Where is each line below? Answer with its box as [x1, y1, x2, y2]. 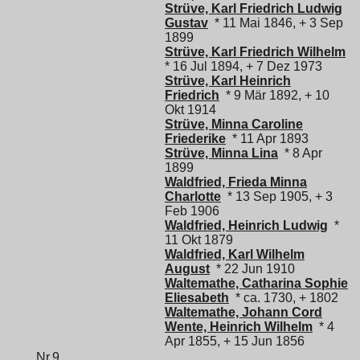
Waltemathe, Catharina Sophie [165, 276, 348, 291]
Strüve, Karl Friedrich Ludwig [165, 2, 342, 16]
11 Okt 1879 [165, 233, 233, 247]
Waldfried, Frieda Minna [165, 175, 307, 190]
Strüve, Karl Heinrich [165, 74, 291, 88]
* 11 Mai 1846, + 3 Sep [208, 16, 343, 31]
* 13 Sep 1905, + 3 [221, 190, 333, 204]
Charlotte [165, 190, 221, 204]
